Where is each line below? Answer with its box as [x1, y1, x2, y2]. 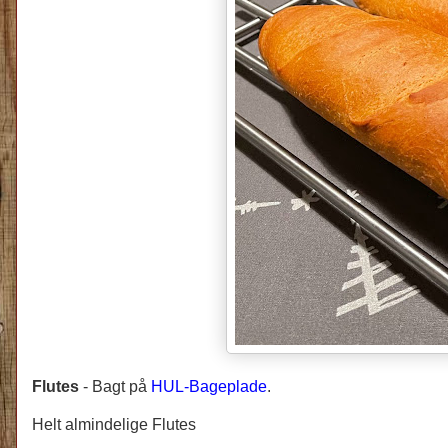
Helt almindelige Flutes [32, 415, 196, 433]
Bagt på [92, 377, 151, 395]
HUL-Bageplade [151, 377, 267, 395]
